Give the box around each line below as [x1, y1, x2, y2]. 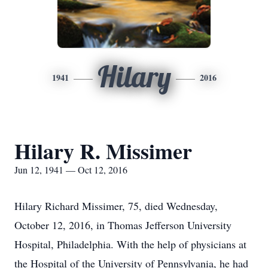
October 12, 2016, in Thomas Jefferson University [14, 218, 232, 232]
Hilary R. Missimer [14, 135, 192, 166]
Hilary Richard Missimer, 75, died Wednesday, [14, 199, 218, 213]
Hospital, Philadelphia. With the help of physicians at [14, 237, 246, 251]
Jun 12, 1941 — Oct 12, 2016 [14, 163, 127, 176]
